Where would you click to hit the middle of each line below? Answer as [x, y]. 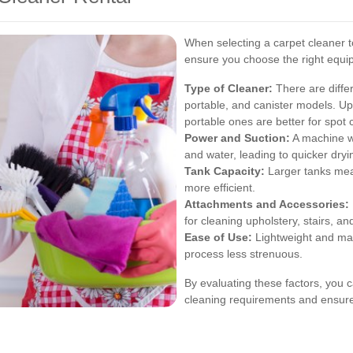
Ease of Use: [218, 238]
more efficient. [220, 188]
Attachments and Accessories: [267, 204]
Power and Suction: [237, 138]
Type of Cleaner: [229, 89]
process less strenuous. [243, 254]
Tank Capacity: [225, 171]
